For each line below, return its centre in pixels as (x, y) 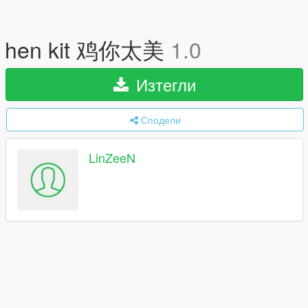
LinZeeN (112, 158)
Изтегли (163, 84)
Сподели (161, 120)
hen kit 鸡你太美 (88, 49)
